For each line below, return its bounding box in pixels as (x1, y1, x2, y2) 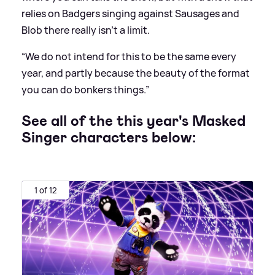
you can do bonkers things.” (21, 83, 149, 97)
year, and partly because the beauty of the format (21, 66, 250, 80)
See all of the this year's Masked (21, 111, 246, 131)
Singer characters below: (21, 128, 196, 148)
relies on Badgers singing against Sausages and (21, 7, 239, 21)
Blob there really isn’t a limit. (21, 23, 150, 37)
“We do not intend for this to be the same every (21, 50, 236, 64)
